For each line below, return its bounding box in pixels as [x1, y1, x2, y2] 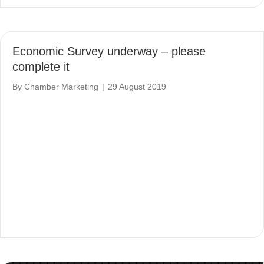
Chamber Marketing [24, 82, 98, 92]
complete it [12, 60, 70, 74]
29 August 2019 [108, 82, 166, 92]
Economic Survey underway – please [12, 45, 206, 58]
